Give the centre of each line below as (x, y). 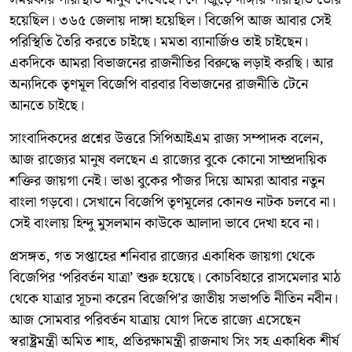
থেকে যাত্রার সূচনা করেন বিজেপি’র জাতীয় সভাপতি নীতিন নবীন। (174, 299)
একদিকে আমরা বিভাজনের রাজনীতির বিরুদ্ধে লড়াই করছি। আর (171, 63)
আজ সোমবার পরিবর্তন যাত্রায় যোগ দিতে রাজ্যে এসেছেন (155, 320)
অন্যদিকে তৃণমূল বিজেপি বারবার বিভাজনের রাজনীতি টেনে (159, 84)
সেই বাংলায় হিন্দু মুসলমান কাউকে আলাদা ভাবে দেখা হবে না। (164, 223)
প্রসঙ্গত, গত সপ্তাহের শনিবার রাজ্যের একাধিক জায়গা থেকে (162, 256)
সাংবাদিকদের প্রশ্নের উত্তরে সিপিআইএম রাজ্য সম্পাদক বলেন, (167, 138)
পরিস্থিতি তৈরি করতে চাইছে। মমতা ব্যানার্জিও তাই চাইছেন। (159, 42)
